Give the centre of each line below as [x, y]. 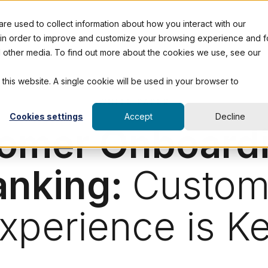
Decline [230, 117]
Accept [138, 117]
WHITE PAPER [134, 102]
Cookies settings [46, 117]
